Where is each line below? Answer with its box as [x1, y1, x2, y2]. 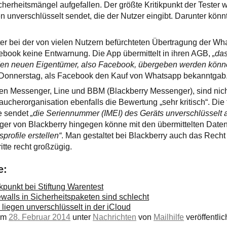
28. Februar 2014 [9, 212, 71, 221]
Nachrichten [93, 212, 137, 221]
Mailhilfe [154, 212, 184, 221]
